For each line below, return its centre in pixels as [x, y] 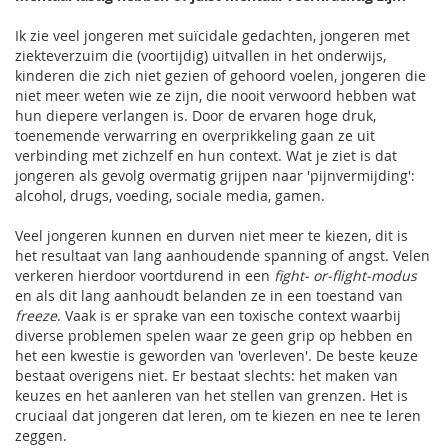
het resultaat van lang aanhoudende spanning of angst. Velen [222, 255]
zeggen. [41, 435]
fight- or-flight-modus [343, 275]
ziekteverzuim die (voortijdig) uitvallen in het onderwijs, [200, 55]
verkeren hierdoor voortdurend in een [142, 275]
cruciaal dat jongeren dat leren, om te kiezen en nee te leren [218, 415]
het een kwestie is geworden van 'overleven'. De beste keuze [216, 355]
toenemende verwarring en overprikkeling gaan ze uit [195, 135]
